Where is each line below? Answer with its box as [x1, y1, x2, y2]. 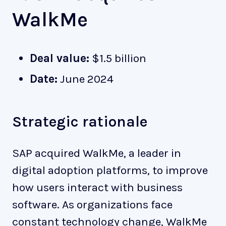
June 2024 [57, 72, 114, 86]
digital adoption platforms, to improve [12, 163, 208, 177]
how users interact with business [12, 180, 183, 194]
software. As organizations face [12, 197, 173, 211]
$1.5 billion [89, 51, 146, 66]
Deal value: [29, 51, 89, 66]
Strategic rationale [12, 112, 147, 131]
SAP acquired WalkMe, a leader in [12, 146, 181, 160]
